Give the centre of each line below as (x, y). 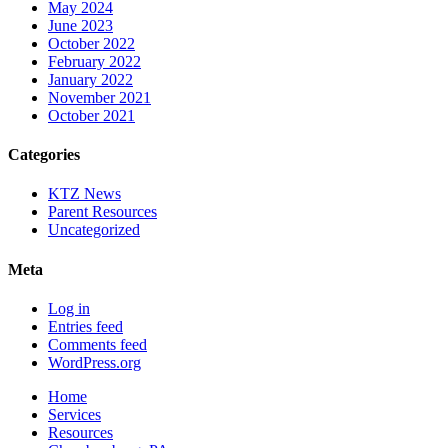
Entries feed (85, 326)
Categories (44, 155)
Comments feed (97, 344)
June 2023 (80, 25)
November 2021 (99, 97)
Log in (69, 308)
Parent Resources (102, 212)
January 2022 (90, 79)
